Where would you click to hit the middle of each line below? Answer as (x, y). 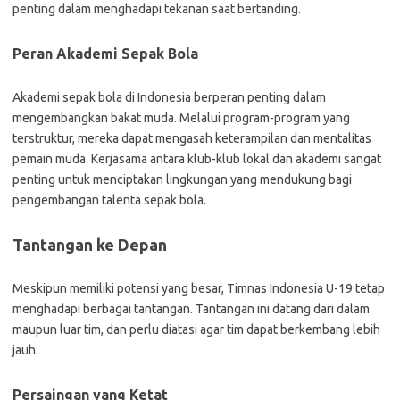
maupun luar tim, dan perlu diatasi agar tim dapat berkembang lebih (196, 329)
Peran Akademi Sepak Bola (105, 54)
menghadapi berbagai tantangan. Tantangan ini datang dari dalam (191, 309)
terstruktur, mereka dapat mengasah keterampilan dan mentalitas (192, 138)
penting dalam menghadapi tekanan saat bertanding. (157, 9)
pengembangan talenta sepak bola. (109, 200)
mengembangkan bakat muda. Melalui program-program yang (181, 118)
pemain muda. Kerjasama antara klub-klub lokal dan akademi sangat (197, 159)
